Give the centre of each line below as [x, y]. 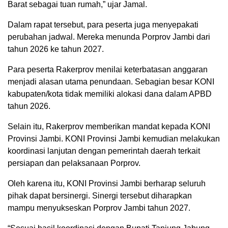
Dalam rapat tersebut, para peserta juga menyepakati [103, 24]
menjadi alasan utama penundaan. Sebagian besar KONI [111, 81]
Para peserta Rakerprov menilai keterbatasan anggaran [108, 69]
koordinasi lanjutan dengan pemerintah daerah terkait [104, 151]
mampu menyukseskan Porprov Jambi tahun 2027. [99, 208]
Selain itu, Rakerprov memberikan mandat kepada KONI [109, 126]
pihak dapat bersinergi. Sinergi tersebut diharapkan [100, 195]
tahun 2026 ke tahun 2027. [56, 49]
